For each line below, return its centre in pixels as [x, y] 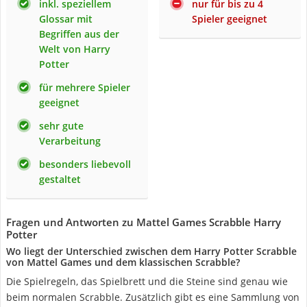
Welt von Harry [75, 49]
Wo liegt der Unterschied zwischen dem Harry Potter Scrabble [151, 251]
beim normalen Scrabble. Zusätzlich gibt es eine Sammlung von [153, 297]
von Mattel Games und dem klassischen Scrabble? [123, 262]
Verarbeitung [70, 141]
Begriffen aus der [79, 34]
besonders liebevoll [85, 164]
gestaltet [60, 179]
